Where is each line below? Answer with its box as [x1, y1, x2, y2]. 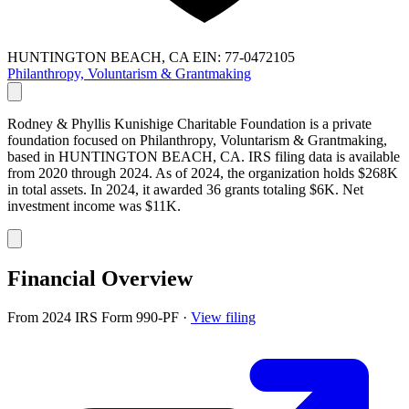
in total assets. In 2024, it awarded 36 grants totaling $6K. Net [7, 181, 363, 197]
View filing [191, 309, 256, 325]
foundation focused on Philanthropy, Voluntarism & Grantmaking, [7, 131, 387, 148]
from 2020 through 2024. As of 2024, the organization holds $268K [7, 164, 398, 181]
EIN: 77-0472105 [193, 48, 295, 65]
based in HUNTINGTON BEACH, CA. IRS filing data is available [7, 148, 400, 164]
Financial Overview [7, 266, 193, 290]
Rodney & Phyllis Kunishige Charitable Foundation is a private [7, 115, 372, 131]
